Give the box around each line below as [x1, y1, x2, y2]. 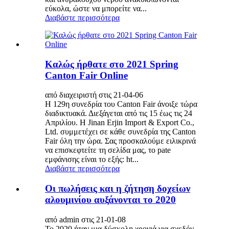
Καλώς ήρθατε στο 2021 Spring [45, 58, 178, 70]
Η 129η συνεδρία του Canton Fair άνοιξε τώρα [45, 100, 197, 109]
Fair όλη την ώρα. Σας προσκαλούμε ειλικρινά [45, 136, 196, 146]
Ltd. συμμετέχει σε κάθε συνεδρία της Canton [45, 127, 196, 136]
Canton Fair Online [45, 70, 128, 81]
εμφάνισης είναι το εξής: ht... [45, 155, 139, 164]
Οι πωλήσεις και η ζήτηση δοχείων [45, 182, 190, 194]
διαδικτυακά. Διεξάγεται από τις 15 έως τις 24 [45, 109, 192, 118]
